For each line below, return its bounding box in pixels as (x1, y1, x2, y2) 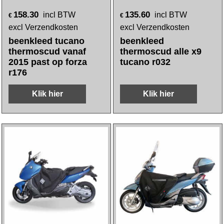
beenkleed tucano (8, 36, 85, 46)
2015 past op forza (8, 57, 87, 67)
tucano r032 (120, 57, 170, 67)
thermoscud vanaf (8, 46, 86, 56)
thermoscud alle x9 (120, 46, 201, 56)
